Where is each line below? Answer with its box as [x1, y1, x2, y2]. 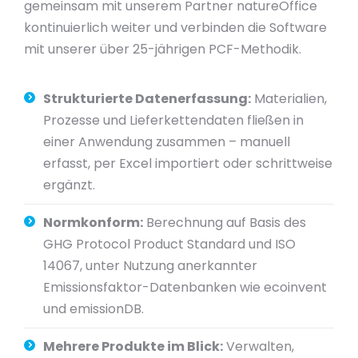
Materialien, [251, 89, 327, 108]
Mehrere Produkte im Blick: [43, 337, 223, 356]
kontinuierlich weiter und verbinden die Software [24, 18, 327, 37]
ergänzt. [43, 176, 95, 194]
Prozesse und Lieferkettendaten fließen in [43, 111, 304, 129]
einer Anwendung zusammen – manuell [43, 133, 290, 151]
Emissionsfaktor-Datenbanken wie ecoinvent [43, 278, 327, 296]
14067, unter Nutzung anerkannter [43, 257, 257, 275]
